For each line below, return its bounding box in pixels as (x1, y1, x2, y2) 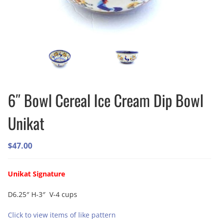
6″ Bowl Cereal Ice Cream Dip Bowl (8, 88, 203, 111)
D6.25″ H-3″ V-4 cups (8, 190, 77, 199)
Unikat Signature (8, 169, 71, 178)
